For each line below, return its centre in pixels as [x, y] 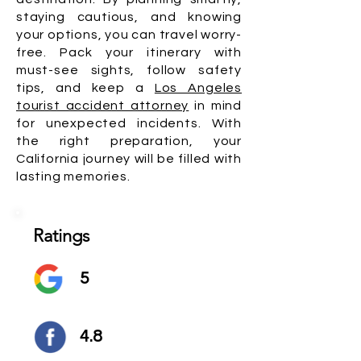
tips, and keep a [85, 88]
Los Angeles [198, 88]
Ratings [61, 236]
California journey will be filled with [129, 159]
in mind [215, 106]
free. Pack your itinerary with [129, 52]
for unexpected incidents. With [129, 123]
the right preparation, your [129, 141]
